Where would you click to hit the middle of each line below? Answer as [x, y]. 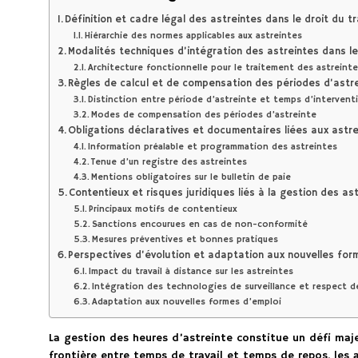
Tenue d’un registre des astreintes [169, 163]
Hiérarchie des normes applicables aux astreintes [194, 36]
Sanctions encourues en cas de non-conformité [200, 225]
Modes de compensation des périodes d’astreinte [204, 115]
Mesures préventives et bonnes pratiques [185, 240]
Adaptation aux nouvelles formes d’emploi [187, 302]
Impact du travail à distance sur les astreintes [191, 272]
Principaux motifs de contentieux [163, 210]
